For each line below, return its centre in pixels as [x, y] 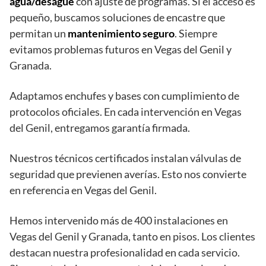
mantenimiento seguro [121, 34]
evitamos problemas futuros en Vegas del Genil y [121, 50]
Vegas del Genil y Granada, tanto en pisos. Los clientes [132, 237]
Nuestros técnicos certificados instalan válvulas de [125, 158]
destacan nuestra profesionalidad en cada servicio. [125, 253]
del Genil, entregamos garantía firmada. [100, 128]
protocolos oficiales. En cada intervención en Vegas [126, 112]
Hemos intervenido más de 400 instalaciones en [119, 221]
